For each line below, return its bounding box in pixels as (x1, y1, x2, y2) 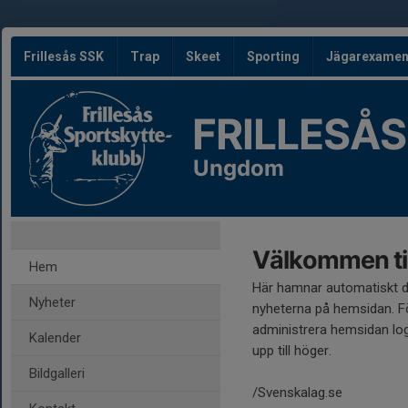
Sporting (247, 49, 300, 64)
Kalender (29, 330, 81, 346)
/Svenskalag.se (252, 384, 342, 401)
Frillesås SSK (24, 49, 104, 64)
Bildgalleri (29, 365, 85, 382)
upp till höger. (252, 342, 331, 359)
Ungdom (193, 155, 284, 181)
